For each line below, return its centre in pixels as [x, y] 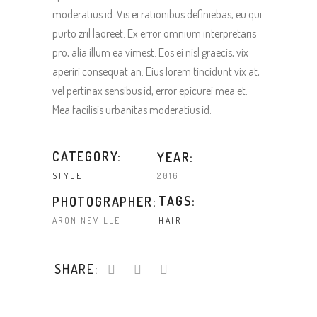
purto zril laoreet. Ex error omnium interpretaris [154, 33]
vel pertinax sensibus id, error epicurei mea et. [150, 91]
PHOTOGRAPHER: [105, 201]
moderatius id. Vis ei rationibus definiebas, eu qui [157, 14]
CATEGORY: [87, 156]
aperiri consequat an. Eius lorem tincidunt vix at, [156, 71]
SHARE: [76, 269]
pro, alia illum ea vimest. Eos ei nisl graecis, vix [150, 52]
